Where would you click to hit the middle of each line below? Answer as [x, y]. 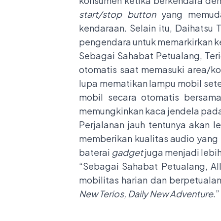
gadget [127, 152]
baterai [95, 152]
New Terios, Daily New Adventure [146, 193]
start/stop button [118, 14]
